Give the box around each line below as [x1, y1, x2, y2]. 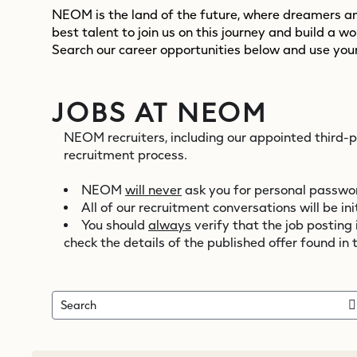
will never [125, 182, 182, 198]
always [148, 218, 191, 233]
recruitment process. [64, 147, 187, 163]
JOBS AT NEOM [52, 97, 267, 127]
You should [81, 218, 148, 233]
